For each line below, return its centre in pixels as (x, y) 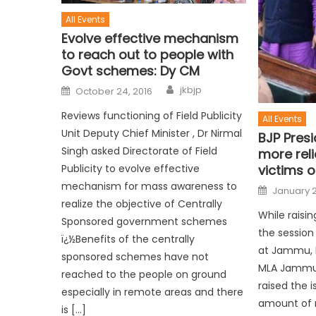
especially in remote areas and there (153, 292)
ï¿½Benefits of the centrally (128, 239)
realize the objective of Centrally (142, 204)
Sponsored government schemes (145, 221)
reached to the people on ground (144, 274)
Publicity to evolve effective (131, 169)
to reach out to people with (148, 55)
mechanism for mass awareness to (150, 186)
